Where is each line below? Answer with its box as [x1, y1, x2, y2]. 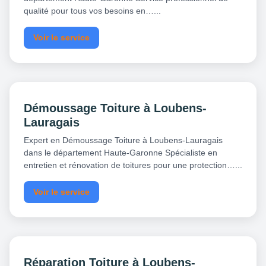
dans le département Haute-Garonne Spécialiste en [24, 148, 217, 158]
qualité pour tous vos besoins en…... [24, 6, 161, 16]
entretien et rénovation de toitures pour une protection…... [24, 160, 242, 170]
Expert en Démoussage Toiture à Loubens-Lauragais [24, 135, 223, 145]
